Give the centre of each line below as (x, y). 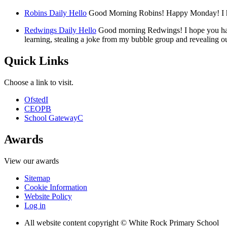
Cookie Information (56, 187)
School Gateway (51, 118)
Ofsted (35, 100)
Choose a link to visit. (39, 83)
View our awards (31, 161)
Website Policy (48, 196)
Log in (35, 205)
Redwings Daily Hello (60, 30)
